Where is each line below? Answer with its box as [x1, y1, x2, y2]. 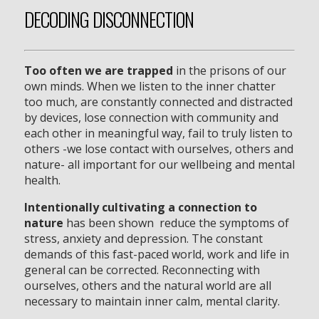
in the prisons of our [172, 62, 286, 78]
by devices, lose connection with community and [23, 109, 278, 125]
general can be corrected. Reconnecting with [23, 261, 260, 278]
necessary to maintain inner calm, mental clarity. [23, 293, 280, 309]
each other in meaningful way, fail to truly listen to [23, 125, 293, 141]
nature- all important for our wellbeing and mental [23, 156, 295, 172]
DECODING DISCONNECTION [23, 5, 194, 34]
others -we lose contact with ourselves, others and [23, 140, 293, 157]
